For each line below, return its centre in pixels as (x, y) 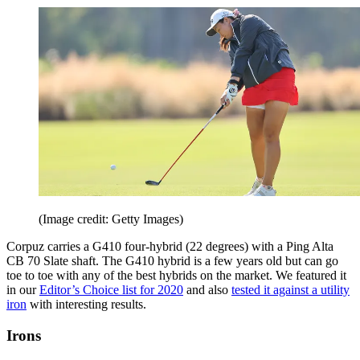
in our (23, 290)
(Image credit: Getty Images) (111, 219)
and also (207, 290)
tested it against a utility (290, 290)
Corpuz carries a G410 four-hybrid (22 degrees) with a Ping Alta (170, 247)
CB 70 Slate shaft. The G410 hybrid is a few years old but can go (172, 261)
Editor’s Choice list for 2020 (111, 290)
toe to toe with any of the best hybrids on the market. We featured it (176, 276)
